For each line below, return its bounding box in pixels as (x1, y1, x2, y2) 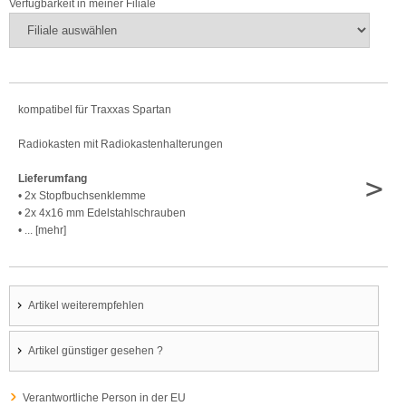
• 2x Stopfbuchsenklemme (18, 188, 146, 202)
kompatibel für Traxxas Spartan (18, 102, 171, 116)
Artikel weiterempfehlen (28, 298, 144, 312)
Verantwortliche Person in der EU (23, 391, 186, 404)
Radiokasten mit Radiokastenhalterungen (18, 137, 223, 150)
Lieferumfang (18, 171, 87, 185)
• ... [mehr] (18, 223, 66, 237)
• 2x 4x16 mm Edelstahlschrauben (18, 206, 186, 219)
